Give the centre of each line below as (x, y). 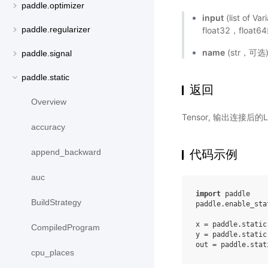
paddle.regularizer (56, 30)
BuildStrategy (56, 202)
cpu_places (53, 253)
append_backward (66, 152)
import (208, 194)
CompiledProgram (66, 228)
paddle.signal (47, 54)
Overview (49, 102)
